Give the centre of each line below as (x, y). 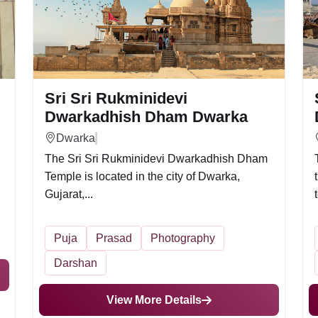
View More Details (154, 300)
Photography (183, 238)
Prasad (114, 238)
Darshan (76, 263)
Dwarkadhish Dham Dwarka (146, 117)
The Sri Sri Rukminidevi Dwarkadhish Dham (156, 159)
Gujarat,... (69, 194)
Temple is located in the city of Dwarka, (142, 176)
